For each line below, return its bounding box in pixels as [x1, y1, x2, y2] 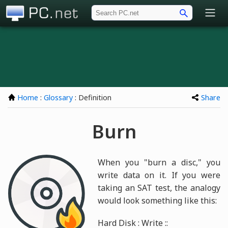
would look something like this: [98, 194, 217, 206]
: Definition [73, 93, 111, 103]
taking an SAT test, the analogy [98, 182, 220, 193]
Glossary [44, 93, 73, 103]
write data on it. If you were [98, 169, 220, 181]
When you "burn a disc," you [98, 156, 220, 168]
